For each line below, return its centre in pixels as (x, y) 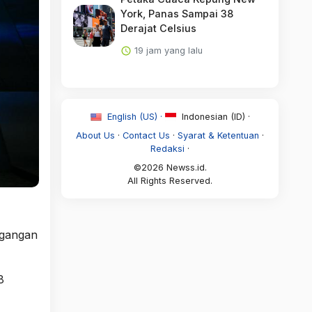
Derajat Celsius (158, 28)
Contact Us (146, 135)
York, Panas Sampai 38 (177, 13)
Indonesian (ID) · (214, 116)
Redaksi (167, 148)
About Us (95, 135)
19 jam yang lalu (167, 50)
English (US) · (134, 116)
